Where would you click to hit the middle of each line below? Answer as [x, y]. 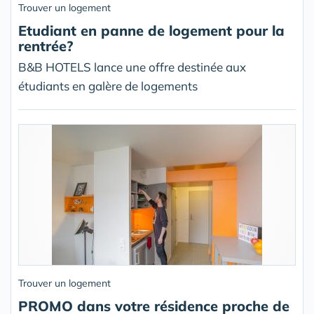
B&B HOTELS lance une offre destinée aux [132, 67]
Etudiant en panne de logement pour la [151, 31]
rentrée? [46, 46]
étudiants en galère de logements [108, 86]
